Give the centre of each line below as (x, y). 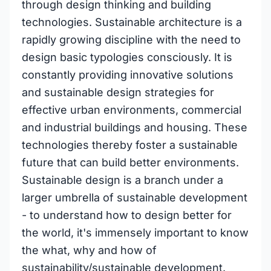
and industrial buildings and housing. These (135, 127)
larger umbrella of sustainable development (135, 198)
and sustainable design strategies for (118, 92)
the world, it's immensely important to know (135, 233)
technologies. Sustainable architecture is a (132, 22)
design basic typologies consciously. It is (127, 57)
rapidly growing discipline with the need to (131, 40)
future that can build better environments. (130, 162)
